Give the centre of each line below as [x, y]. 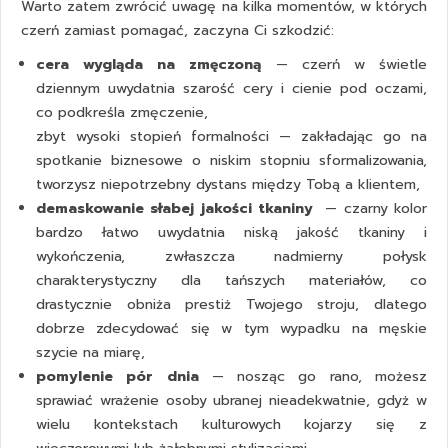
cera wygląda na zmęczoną [149, 65]
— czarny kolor [373, 209]
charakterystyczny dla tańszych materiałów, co [231, 281]
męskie [403, 329]
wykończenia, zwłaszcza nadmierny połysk [231, 257]
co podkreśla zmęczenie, [122, 113]
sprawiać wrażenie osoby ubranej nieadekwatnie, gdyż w [231, 401]
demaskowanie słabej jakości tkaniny [178, 209]
